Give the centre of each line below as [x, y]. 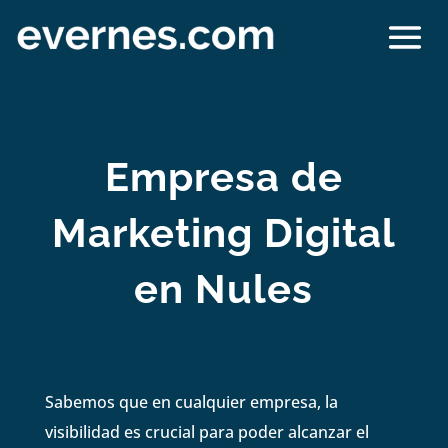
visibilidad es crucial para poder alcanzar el [206, 431]
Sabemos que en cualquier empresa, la [191, 401]
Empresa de [223, 176]
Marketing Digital [223, 232]
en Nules [224, 288]
